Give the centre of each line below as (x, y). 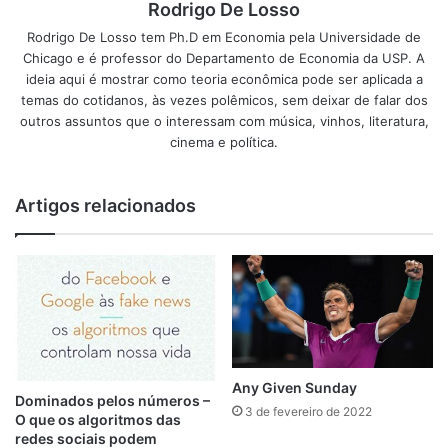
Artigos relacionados (105, 205)
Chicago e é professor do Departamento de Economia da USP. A (224, 57)
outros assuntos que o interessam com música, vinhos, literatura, (224, 120)
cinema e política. (224, 141)
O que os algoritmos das (98, 420)
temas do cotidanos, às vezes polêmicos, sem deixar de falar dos (224, 99)
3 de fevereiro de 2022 (308, 411)
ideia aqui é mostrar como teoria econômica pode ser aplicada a (224, 78)
